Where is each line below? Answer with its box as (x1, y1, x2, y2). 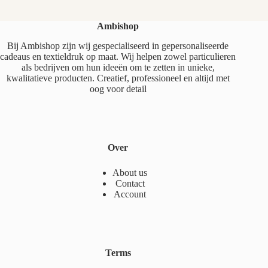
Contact (115, 178, 145, 188)
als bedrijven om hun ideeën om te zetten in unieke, (21, 62, 215, 72)
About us (112, 167, 148, 178)
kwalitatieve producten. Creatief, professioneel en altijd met (6, 72, 230, 83)
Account (114, 188, 147, 199)
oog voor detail (89, 83, 147, 94)
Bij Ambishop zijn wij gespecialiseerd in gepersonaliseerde (7, 40, 229, 51)
